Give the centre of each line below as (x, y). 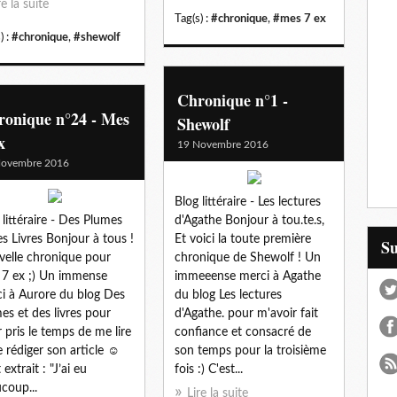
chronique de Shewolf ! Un (248, 257)
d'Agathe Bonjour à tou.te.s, (249, 220)
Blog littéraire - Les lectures (248, 202)
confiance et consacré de (243, 332)
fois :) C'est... (209, 369)
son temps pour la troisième (250, 350)
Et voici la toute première (243, 239)
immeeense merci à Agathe (248, 276)
